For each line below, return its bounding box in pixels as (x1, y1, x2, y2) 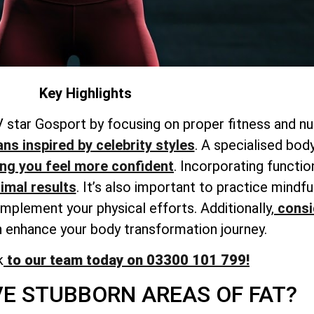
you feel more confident (15, 158, 174, 175)
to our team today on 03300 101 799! (4, 252, 250, 269)
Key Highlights (39, 84, 132, 102)
